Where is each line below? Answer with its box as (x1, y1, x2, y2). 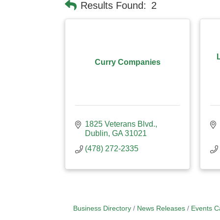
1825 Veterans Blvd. (85, 120, 155, 128)
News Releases (137, 205, 185, 212)
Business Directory (73, 205, 131, 212)
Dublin (85, 129, 108, 137)
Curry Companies (94, 57, 161, 66)
